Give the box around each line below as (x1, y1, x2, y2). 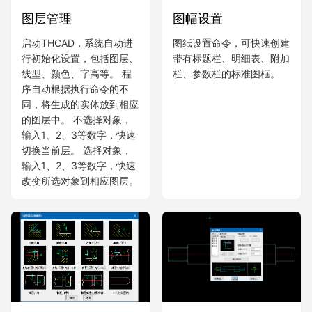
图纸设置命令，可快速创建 (173, 37, 290, 49)
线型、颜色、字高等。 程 (22, 68, 132, 80)
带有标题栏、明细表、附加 (173, 52, 290, 65)
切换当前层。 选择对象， (22, 144, 132, 157)
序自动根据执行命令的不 (22, 83, 129, 95)
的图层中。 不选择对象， (22, 114, 132, 126)
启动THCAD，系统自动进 (22, 37, 133, 49)
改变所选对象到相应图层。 (22, 175, 139, 187)
